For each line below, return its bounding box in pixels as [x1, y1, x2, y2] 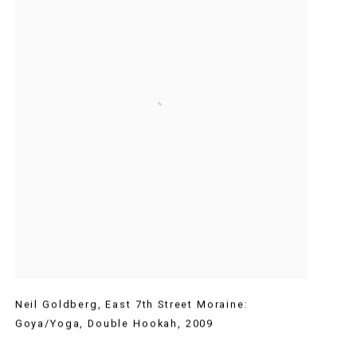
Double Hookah [88, 317, 178, 330]
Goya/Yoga [14, 317, 80, 330]
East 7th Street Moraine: [105, 298, 249, 311]
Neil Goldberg [14, 298, 98, 311]
